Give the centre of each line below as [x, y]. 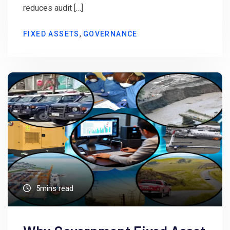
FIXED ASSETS [51, 34]
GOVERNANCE [110, 34]
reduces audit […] [53, 8]
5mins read [55, 188]
